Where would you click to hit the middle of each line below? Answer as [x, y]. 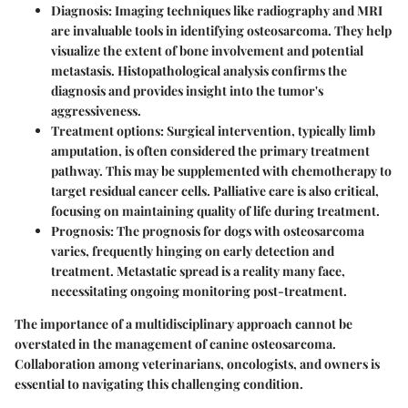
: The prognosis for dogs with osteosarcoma [237, 231]
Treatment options [106, 131]
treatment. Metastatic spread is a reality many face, [198, 271]
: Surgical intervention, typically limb [268, 131]
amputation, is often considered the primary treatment [210, 151]
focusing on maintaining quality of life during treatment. [215, 211]
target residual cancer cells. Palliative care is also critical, [215, 191]
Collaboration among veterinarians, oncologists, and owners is [197, 364]
